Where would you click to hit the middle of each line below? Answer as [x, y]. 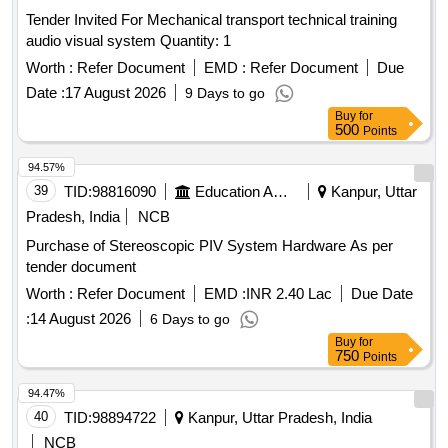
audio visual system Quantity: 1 [195, 41]
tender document [81, 267]
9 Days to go [225, 93]
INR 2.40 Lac [289, 294]
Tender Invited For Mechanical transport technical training [211, 20]
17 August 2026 [115, 93]
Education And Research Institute [280, 192]
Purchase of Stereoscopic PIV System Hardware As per [188, 246]
